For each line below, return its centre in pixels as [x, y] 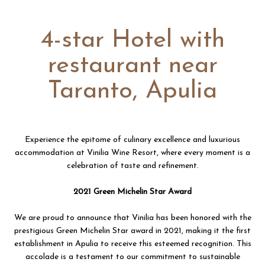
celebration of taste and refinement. [132, 166]
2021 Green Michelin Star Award [132, 192]
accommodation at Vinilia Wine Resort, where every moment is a [132, 153]
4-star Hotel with [132, 41]
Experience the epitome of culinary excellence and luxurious [132, 140]
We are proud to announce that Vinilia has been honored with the [132, 218]
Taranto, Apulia [132, 91]
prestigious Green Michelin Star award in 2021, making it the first [132, 231]
